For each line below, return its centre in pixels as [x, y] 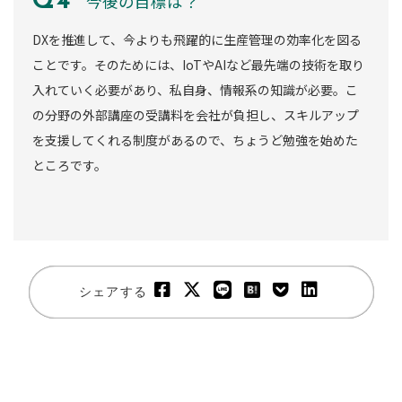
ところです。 [70, 165]
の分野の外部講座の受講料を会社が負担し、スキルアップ [196, 114]
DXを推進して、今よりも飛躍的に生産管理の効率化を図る [197, 39]
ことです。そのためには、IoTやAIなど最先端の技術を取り [198, 64]
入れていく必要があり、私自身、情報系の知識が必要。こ [195, 89]
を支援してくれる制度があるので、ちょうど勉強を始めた [195, 140]
